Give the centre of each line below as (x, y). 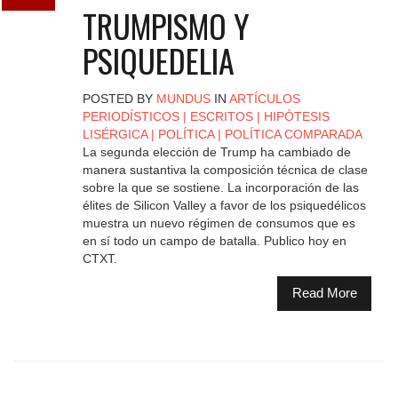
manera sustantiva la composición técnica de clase (225, 169)
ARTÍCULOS (264, 98)
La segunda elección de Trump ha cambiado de (216, 151)
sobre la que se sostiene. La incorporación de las (220, 187)
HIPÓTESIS (296, 116)
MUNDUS (183, 98)
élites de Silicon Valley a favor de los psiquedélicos (224, 205)
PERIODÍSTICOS (131, 116)
